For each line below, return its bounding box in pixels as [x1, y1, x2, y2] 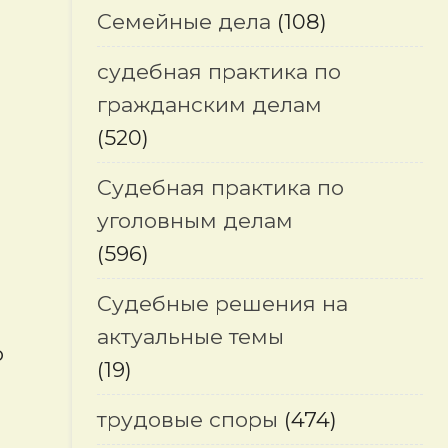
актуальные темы [96, 324, 284, 349]
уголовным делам [96, 208, 293, 233]
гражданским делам [96, 92, 322, 117]
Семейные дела [96, 9, 271, 34]
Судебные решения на [96, 291, 348, 316]
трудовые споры [96, 407, 278, 432]
